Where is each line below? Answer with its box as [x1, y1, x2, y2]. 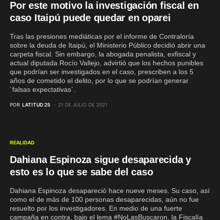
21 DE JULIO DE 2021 [58, 102, 108, 108]
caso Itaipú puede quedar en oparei [10, 12, 171, 23]
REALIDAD [10, 139, 34, 145]
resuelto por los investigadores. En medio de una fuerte [10, 204, 182, 212]
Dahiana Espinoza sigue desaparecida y [10, 154, 191, 165]
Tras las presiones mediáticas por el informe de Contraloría [10, 32, 194, 40]
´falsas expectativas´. [10, 85, 76, 93]
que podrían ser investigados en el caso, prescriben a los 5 [10, 68, 193, 76]
